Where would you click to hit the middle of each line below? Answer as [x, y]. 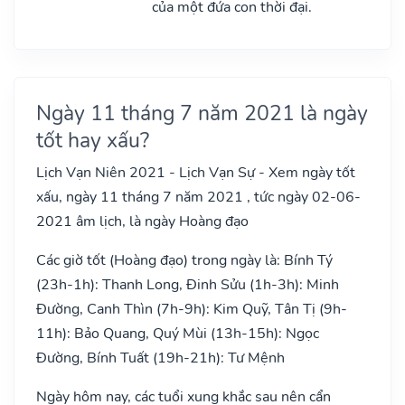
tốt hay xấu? [93, 140]
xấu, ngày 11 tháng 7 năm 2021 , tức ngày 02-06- [198, 197]
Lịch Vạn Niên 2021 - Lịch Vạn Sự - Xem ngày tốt [196, 172]
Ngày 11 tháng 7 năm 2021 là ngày [202, 113]
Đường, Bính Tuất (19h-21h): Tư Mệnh [160, 358]
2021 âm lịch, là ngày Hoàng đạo [142, 221]
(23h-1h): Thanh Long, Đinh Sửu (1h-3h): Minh [188, 284]
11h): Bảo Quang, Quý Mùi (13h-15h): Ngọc [178, 333]
